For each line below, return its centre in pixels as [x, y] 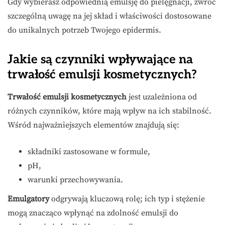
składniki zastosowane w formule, [89, 152]
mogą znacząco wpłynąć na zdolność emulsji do [93, 213]
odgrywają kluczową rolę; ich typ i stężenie [127, 199]
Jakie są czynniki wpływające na [100, 60]
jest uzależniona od [162, 97]
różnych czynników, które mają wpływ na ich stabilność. [109, 111]
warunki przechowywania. [75, 180]
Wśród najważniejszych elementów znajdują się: [93, 125]
